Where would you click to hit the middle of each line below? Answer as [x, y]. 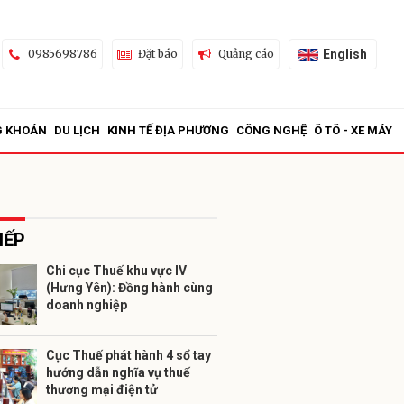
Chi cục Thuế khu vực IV [116, 271]
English [344, 54]
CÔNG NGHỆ [271, 130]
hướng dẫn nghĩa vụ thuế [118, 372]
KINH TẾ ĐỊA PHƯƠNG [168, 130]
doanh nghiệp [87, 305]
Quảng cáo [246, 54]
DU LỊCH [77, 130]
